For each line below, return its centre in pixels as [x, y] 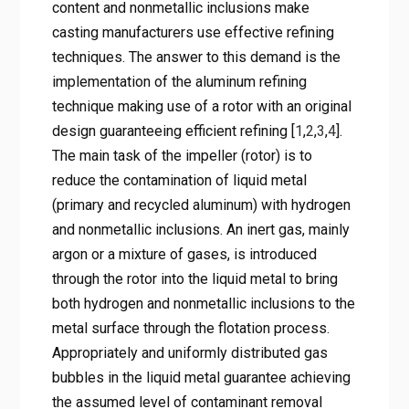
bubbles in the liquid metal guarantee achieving [201, 377]
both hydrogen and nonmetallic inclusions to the [203, 303]
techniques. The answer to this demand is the [196, 57]
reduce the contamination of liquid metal [179, 180]
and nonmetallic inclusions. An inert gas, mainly [200, 229]
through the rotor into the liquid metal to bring [194, 278]
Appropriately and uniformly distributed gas [189, 352]
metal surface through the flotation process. [190, 328]
